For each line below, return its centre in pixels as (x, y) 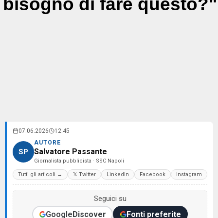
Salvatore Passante (71, 152)
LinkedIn (118, 174)
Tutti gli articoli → (40, 174)
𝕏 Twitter (84, 174)
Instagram (189, 174)
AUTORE (47, 143)
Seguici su (110, 199)
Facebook (153, 174)
